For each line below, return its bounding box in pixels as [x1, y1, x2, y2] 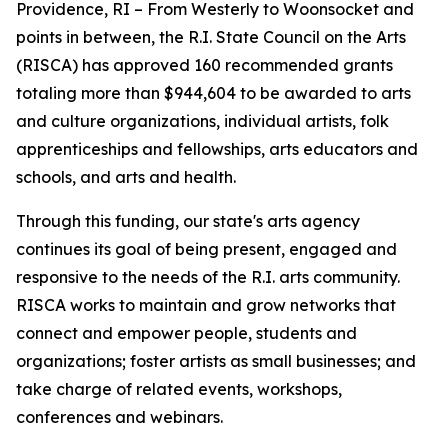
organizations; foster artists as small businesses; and [16, 351, 416, 371]
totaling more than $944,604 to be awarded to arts [16, 83, 411, 103]
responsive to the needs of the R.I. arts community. [16, 267, 400, 287]
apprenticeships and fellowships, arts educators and [16, 139, 418, 159]
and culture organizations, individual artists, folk [16, 111, 389, 131]
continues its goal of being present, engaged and [16, 239, 397, 259]
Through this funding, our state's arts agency [16, 211, 360, 231]
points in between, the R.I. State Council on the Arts [16, 27, 406, 47]
